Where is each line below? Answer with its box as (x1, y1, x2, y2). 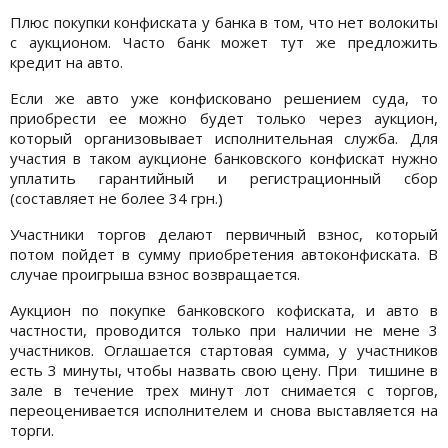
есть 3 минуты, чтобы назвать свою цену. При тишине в (10, 359, 438, 380)
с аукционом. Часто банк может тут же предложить (10, 31, 438, 52)
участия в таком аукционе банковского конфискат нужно (10, 147, 438, 168)
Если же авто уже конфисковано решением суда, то (10, 87, 438, 108)
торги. (10, 419, 54, 440)
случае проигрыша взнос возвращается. (10, 263, 300, 284)
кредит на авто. (10, 51, 123, 72)
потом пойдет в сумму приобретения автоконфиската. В (10, 243, 438, 264)
